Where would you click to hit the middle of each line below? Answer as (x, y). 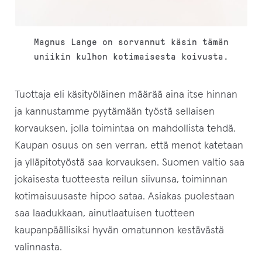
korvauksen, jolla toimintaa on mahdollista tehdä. (125, 129)
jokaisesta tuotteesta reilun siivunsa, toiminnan (121, 180)
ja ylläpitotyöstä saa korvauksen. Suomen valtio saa (130, 163)
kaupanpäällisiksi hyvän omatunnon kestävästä (120, 231)
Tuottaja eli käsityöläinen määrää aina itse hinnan (126, 95)
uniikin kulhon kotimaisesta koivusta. (131, 56)
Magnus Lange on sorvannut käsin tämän (131, 42)
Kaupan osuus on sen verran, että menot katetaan (129, 146)
